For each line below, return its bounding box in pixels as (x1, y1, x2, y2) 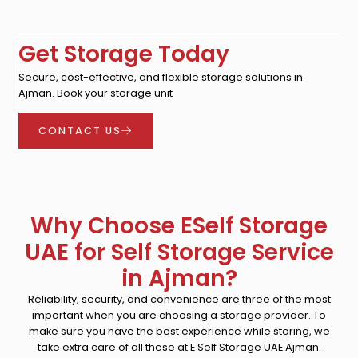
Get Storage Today (18, 38, 230, 70)
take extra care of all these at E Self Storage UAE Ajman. (37, 340, 321, 355)
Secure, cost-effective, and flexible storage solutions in (18, 70, 304, 84)
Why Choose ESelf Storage (30, 210, 328, 242)
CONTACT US (38, 124, 122, 138)
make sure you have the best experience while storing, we (28, 324, 330, 339)
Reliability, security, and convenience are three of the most (27, 292, 331, 307)
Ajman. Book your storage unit (18, 86, 173, 100)
